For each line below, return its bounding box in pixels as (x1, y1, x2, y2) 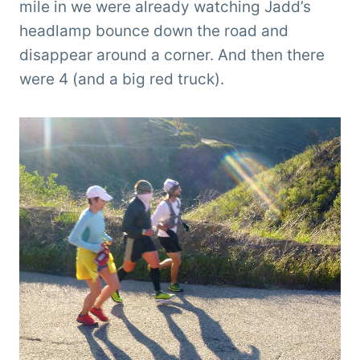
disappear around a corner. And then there (19, 45, 325, 64)
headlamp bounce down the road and (19, 21, 288, 40)
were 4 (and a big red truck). (19, 69, 224, 88)
